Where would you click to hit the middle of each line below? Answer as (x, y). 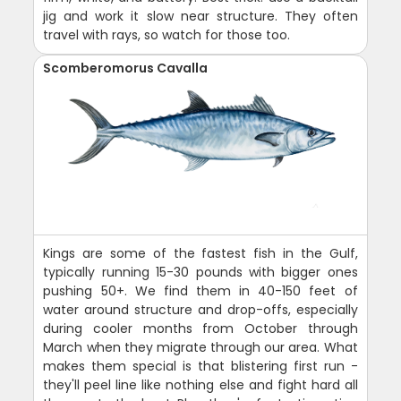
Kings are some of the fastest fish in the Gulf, (200, 253)
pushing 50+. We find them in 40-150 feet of (200, 291)
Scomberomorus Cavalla (126, 68)
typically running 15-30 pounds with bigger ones (200, 272)
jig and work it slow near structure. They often (200, 16)
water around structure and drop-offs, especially (200, 310)
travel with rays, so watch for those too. (167, 35)
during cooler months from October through (200, 328)
